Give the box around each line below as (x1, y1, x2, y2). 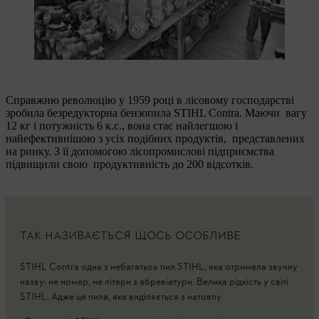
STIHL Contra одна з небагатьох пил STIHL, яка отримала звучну (20, 261, 298, 274)
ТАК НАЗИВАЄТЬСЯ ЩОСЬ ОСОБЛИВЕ (20, 229, 241, 243)
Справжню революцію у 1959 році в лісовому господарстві (6, 94, 294, 106)
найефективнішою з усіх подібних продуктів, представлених (6, 132, 305, 145)
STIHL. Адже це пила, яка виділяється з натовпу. (20, 291, 225, 304)
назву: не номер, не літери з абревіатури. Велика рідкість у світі (20, 276, 288, 289)
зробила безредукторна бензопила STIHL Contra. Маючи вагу (6, 107, 307, 119)
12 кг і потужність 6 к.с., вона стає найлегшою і (6, 120, 238, 132)
